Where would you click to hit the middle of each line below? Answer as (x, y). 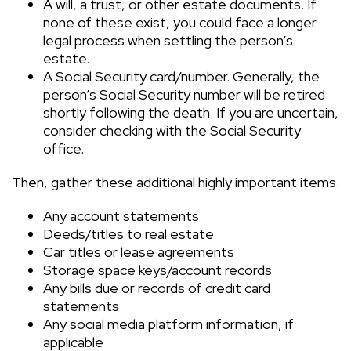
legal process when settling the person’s (168, 40)
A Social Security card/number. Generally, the (181, 76)
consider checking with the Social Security (172, 130)
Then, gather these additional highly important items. (175, 182)
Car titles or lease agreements (139, 252)
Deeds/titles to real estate (128, 234)
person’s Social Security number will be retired (184, 94)
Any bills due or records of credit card (157, 288)
